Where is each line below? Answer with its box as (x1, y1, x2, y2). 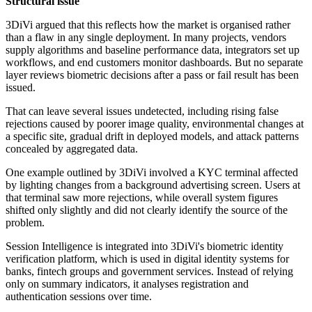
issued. (6, 81, 36, 94)
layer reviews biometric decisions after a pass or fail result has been (6, 69, 299, 81)
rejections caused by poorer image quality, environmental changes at (6, 118, 304, 130)
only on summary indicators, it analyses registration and (6, 278, 249, 290)
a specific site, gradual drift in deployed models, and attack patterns (6, 130, 299, 143)
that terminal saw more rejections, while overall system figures (6, 192, 278, 204)
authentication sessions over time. (6, 290, 152, 303)
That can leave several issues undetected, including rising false (6, 105, 279, 118)
